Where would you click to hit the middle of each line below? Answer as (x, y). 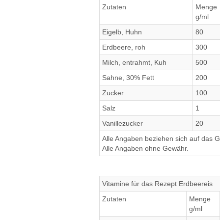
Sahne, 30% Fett (128, 78)
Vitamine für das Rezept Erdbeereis (157, 184)
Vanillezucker (123, 123)
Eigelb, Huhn (122, 32)
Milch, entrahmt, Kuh (134, 62)
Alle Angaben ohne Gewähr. (145, 148)
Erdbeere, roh (124, 47)
